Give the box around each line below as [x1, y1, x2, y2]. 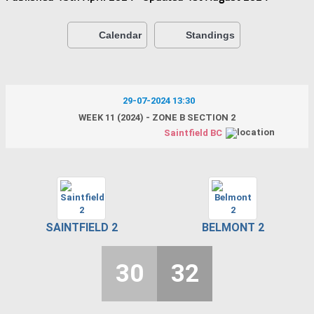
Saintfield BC [163, 127, 222, 138]
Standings [185, 29, 235, 41]
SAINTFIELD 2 [45, 220, 118, 234]
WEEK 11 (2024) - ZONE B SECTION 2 [78, 111, 235, 123]
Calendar [98, 29, 142, 41]
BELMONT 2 [201, 220, 264, 234]
